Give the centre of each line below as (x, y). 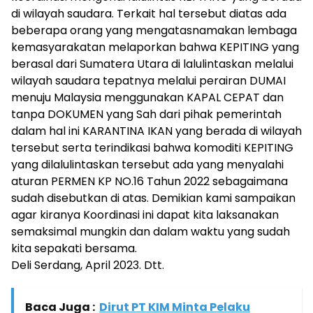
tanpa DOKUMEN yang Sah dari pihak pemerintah (146, 114)
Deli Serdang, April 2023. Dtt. (88, 265)
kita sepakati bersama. (74, 248)
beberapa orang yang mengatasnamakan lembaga (154, 30)
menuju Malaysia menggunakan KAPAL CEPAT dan (147, 97)
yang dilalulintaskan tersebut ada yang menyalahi (147, 165)
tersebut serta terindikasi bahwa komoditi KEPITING (152, 148)
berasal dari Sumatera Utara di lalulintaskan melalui (152, 64)
